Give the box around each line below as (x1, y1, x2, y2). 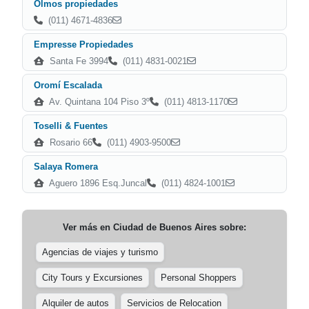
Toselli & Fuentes (34, 121, 108, 131)
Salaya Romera (34, 161, 98, 172)
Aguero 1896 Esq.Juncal (47, 178, 147, 188)
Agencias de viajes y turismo (42, 247, 158, 257)
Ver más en (63, 222, 113, 232)
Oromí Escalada (34, 80, 102, 90)
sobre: (217, 222, 246, 232)
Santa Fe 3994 (47, 56, 108, 66)
